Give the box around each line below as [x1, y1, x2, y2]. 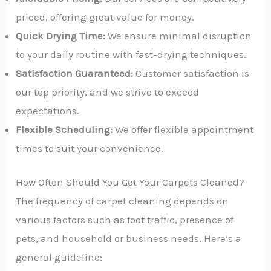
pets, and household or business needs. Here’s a [16, 232, 242, 245]
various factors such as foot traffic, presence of [16, 214, 234, 226]
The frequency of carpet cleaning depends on [16, 195, 229, 207]
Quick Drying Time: [16, 29, 106, 42]
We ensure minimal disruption [105, 29, 252, 42]
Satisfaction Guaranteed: [16, 67, 134, 79]
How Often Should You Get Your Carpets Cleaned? [16, 176, 245, 189]
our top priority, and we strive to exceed [16, 85, 200, 98]
